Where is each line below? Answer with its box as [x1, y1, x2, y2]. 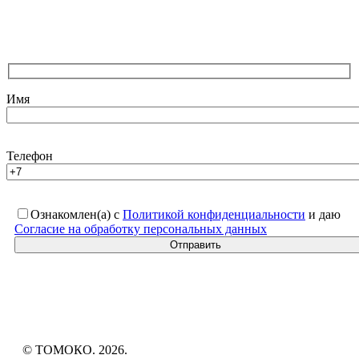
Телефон [6, 148, 53, 163]
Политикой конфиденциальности [123, 207, 305, 221]
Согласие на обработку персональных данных [14, 221, 267, 236]
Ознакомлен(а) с [30, 207, 123, 221]
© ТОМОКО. [22, 342, 99, 357]
